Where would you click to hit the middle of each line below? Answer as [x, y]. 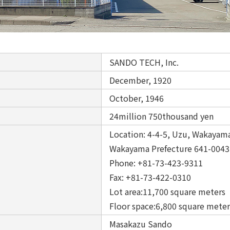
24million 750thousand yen [161, 116]
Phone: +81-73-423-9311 [159, 162]
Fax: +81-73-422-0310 [150, 177]
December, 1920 [140, 80]
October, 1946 [137, 98]
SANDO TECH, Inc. [144, 62]
